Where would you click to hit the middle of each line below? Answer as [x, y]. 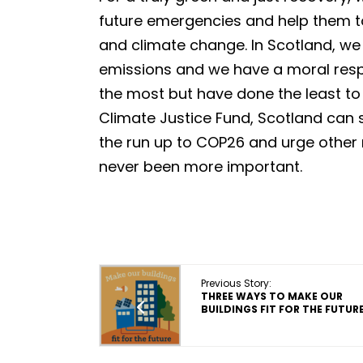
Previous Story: [236, 283]
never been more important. [201, 167]
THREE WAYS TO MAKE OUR [272, 296]
